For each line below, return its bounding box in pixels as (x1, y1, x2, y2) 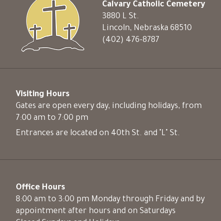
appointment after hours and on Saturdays (16, 207, 176, 216)
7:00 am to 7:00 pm (16, 114, 88, 123)
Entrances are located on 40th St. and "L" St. (16, 129, 180, 139)
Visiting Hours (16, 90, 70, 100)
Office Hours (16, 183, 65, 192)
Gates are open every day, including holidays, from (16, 102, 202, 111)
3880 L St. (102, 12, 139, 21)
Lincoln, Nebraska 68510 (102, 24, 192, 33)
